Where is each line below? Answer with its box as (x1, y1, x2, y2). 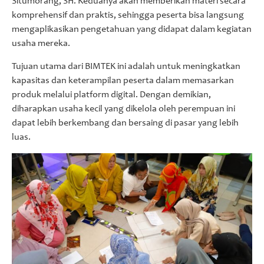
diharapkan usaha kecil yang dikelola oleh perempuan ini (12, 104, 235, 114)
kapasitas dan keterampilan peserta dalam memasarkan (12, 76, 234, 86)
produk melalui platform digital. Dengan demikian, (12, 90, 211, 100)
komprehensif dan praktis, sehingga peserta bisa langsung (12, 11, 244, 21)
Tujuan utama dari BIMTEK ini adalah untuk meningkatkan (12, 62, 240, 72)
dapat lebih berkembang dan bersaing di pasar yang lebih (12, 118, 239, 128)
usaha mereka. (12, 39, 70, 49)
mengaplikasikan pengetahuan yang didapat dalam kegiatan (12, 25, 252, 35)
